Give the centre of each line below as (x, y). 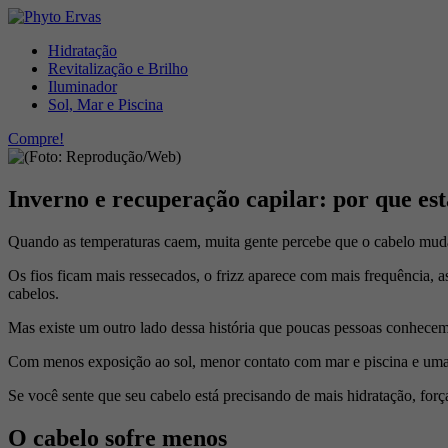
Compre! (36, 138)
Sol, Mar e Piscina (105, 104)
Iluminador (82, 86)
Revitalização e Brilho (118, 68)
